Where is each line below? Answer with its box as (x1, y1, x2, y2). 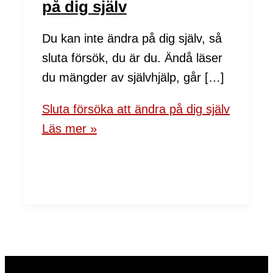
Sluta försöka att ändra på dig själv (41, 102, 230, 116)
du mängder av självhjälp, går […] (41, 70, 224, 84)
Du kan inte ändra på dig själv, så (41, 31, 222, 45)
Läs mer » (41, 121, 97, 135)
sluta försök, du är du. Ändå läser (41, 51, 222, 65)
